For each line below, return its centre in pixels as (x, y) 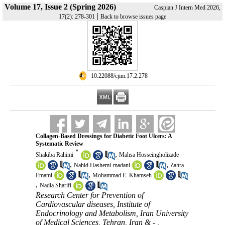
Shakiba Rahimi (54, 155)
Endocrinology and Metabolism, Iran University (112, 213)
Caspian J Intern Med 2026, (187, 8)
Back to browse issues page (133, 17)
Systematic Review (59, 144)
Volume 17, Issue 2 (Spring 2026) (60, 7)
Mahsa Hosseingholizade (149, 155)
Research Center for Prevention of (89, 195)
